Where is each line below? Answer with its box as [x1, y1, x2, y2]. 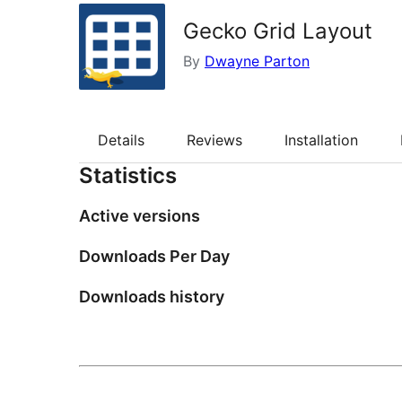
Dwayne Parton [205, 52, 310, 70]
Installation [284, 131, 358, 150]
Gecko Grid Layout [183, 18, 372, 44]
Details [98, 131, 144, 150]
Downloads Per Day [79, 247, 230, 267]
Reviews [187, 131, 242, 150]
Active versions [79, 206, 200, 226]
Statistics [79, 162, 177, 189]
